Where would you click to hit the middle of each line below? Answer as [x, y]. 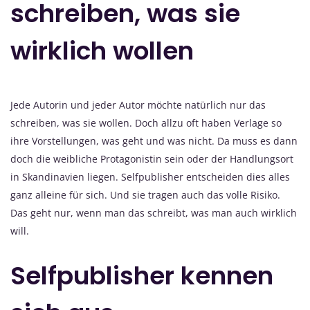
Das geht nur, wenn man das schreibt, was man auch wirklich [154, 213]
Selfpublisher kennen [142, 276]
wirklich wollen [102, 51]
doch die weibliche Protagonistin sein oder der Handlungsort [152, 159]
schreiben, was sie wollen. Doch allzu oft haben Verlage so [146, 123]
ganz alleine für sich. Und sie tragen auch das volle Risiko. [145, 195]
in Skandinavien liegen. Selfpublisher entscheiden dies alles [150, 177]
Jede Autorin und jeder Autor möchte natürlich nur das [138, 105]
